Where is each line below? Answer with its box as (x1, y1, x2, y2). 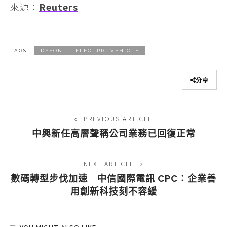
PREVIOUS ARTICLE (84, 113, 153, 123)
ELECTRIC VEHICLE (75, 48, 139, 54)
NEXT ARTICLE (84, 159, 134, 168)
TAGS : (10, 48, 31, 54)
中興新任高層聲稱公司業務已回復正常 (31, 128, 196, 139)
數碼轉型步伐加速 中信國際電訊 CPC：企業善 (11, 173, 216, 184)
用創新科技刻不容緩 (70, 185, 157, 197)
